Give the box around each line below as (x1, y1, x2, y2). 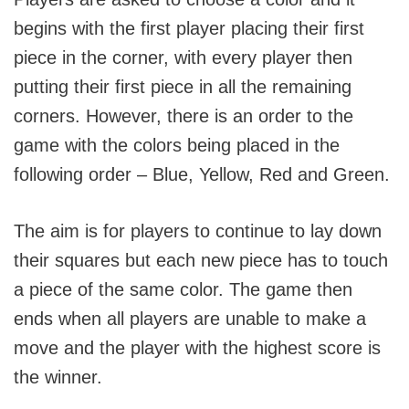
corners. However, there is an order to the (14, 106, 353, 127)
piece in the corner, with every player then (14, 47, 352, 68)
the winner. (14, 367, 102, 388)
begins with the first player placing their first (14, 18, 364, 39)
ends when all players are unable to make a (14, 309, 366, 330)
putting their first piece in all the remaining (14, 77, 351, 98)
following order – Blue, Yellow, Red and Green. (14, 164, 390, 185)
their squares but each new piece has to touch (14, 250, 388, 271)
